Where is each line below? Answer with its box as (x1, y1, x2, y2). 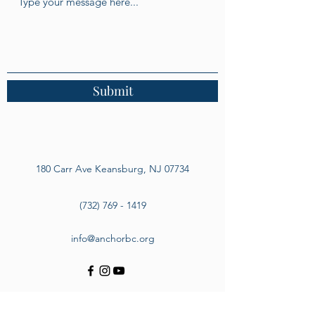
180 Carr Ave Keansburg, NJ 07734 (36, 162, 189, 175)
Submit (92, 82, 133, 99)
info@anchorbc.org (70, 232, 155, 245)
